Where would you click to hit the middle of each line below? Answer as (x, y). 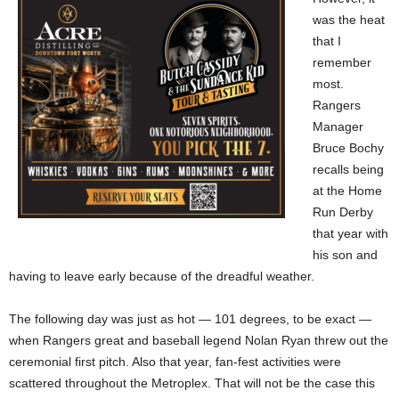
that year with (350, 233)
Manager (338, 126)
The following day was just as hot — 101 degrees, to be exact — (190, 318)
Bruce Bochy (348, 147)
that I (327, 41)
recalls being (348, 169)
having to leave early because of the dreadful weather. (162, 276)
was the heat (349, 19)
